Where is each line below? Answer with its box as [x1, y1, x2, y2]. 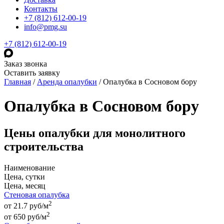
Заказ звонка [4, 59, 47, 68]
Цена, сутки [4, 172, 45, 181]
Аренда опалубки [37, 77, 97, 86]
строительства [4, 139, 83, 153]
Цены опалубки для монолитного [4, 126, 185, 139]
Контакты [24, 4, 57, 13]
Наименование [4, 163, 55, 172]
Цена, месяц [4, 181, 45, 190]
